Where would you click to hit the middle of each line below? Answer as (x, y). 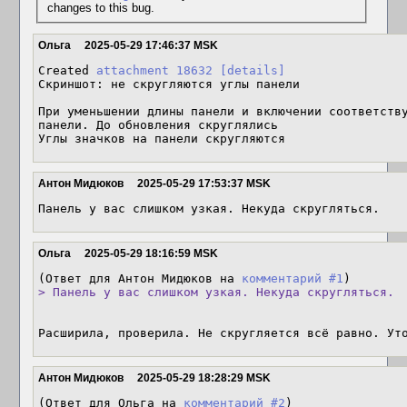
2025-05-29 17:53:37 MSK (204, 184)
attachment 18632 (154, 70)
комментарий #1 (293, 278)
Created (67, 70)
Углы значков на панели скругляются (162, 139)
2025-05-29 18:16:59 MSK (151, 253)
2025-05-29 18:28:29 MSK (204, 378)
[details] (253, 70)
